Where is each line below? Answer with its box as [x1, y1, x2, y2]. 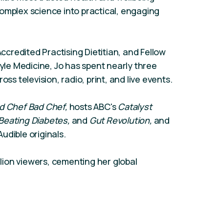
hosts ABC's [67, 101, 118, 112]
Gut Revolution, [89, 114, 152, 126]
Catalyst [118, 101, 152, 112]
